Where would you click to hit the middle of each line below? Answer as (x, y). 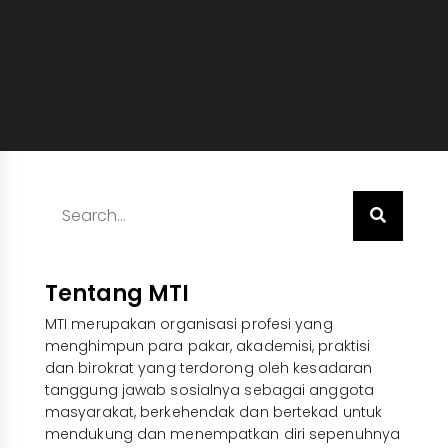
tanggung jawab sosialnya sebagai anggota (209, 389)
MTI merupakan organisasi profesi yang (188, 323)
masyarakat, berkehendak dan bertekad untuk (213, 411)
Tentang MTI (116, 293)
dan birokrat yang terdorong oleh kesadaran (208, 367)
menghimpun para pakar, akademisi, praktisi (207, 345)
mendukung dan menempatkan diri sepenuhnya (222, 433)
